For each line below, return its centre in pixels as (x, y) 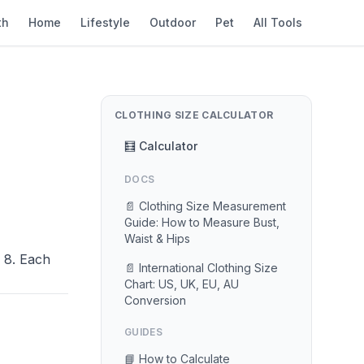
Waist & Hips (157, 238)
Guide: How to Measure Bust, (202, 222)
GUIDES (143, 332)
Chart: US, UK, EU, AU (182, 284)
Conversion (155, 300)
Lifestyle (105, 22)
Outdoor (173, 22)
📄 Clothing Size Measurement (205, 206)
